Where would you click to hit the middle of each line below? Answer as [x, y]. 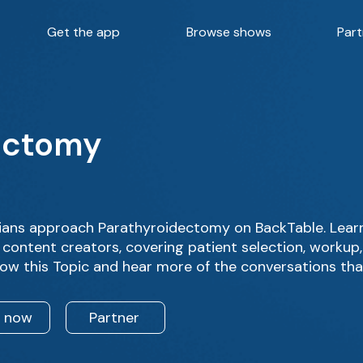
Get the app [83, 32]
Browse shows [229, 32]
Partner [114, 318]
